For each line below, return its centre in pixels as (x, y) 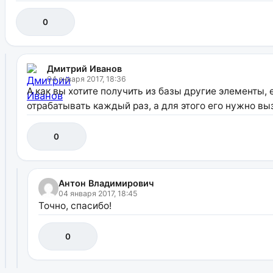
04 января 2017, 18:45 (98, 194)
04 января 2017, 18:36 (87, 79)
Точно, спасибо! (75, 206)
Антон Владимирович (106, 183)
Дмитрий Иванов (85, 69)
